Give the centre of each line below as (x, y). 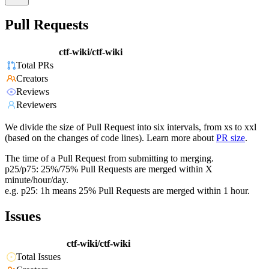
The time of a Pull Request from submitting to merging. (109, 159)
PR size (231, 138)
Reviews (33, 92)
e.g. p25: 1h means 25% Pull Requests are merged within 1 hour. (127, 191)
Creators (32, 79)
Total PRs (35, 65)
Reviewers (36, 105)
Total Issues (38, 257)
